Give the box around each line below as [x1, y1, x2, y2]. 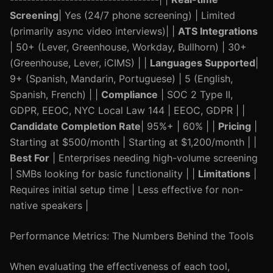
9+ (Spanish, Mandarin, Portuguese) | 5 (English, [10, 73, 233, 85]
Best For [10, 152, 49, 164]
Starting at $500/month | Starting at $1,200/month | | [10, 136, 257, 148]
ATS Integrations [178, 25, 258, 37]
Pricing [218, 120, 251, 132]
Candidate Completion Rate [10, 120, 141, 132]
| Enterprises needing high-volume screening [49, 152, 258, 164]
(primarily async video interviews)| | [10, 25, 178, 37]
